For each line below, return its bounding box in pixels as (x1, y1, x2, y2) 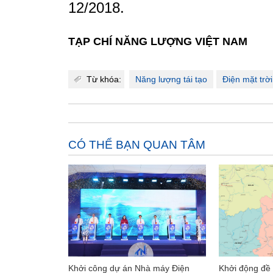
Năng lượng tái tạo (135, 74, 207, 84)
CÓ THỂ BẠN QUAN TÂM (68, 138, 205, 151)
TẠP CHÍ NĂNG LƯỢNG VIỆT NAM (68, 35, 247, 48)
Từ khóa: (87, 74, 121, 84)
